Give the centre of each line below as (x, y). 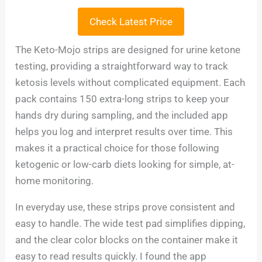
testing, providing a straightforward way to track (122, 66)
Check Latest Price (131, 21)
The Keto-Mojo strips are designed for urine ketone (128, 49)
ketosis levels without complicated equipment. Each (130, 82)
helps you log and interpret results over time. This (124, 131)
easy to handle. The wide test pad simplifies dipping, (130, 223)
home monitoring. (55, 180)
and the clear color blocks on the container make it (127, 239)
